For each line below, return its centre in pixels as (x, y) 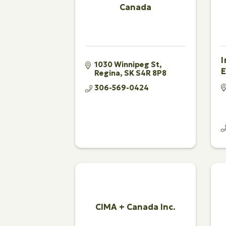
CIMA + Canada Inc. (136, 207)
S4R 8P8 (151, 73)
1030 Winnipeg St (127, 64)
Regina (107, 73)
